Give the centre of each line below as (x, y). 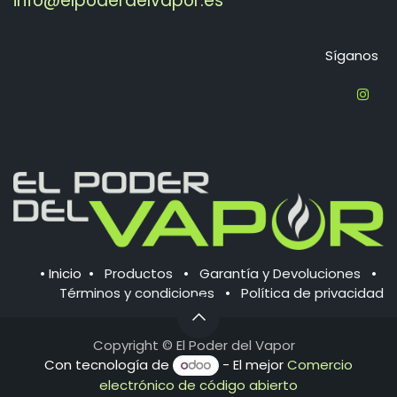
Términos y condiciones (137, 292)
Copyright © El (141, 345)
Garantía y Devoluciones (280, 273)
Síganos (351, 55)
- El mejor (253, 365)
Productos (139, 273)
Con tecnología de (109, 365)
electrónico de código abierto (198, 385)
